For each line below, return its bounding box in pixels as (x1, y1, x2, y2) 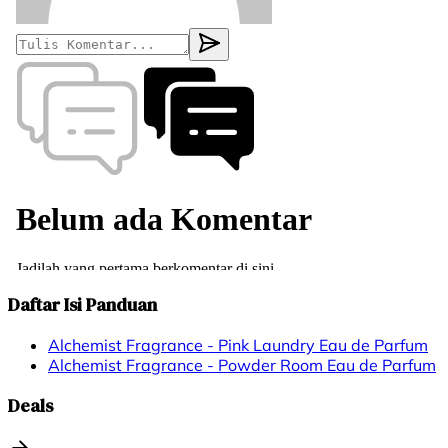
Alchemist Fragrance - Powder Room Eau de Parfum (48, 355, 436, 376)
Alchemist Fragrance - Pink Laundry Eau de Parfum (48, 335, 428, 356)
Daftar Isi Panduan (8, 292, 157, 318)
